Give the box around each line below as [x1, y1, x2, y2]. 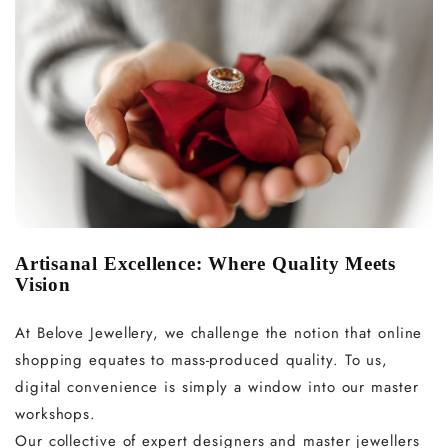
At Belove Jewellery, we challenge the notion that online [15, 321, 423, 344]
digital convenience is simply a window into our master [15, 375, 419, 398]
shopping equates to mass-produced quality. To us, [15, 348, 389, 371]
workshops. [15, 402, 97, 425]
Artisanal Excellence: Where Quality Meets [15, 252, 396, 274]
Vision [15, 273, 71, 295]
